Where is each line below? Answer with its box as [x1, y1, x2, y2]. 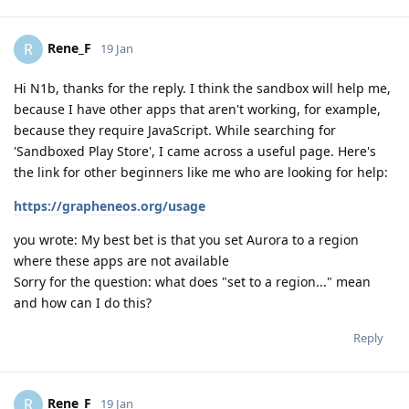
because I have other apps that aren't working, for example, [14, 100, 381, 118]
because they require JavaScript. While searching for [14, 121, 336, 139]
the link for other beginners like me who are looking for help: [14, 163, 388, 181]
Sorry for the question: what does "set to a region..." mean [14, 272, 371, 290]
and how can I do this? [14, 293, 152, 311]
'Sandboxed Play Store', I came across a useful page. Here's [14, 142, 376, 160]
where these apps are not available [14, 251, 229, 269]
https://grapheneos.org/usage [14, 196, 205, 215]
